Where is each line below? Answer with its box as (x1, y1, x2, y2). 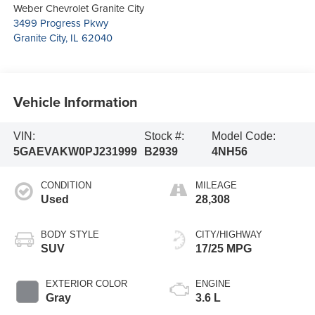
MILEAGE (195, 180, 237, 191)
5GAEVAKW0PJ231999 (13, 146, 137, 158)
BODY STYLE (40, 229, 99, 240)
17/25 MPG (195, 243, 252, 255)
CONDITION (40, 180, 91, 191)
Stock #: (143, 130, 184, 143)
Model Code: (211, 130, 276, 143)
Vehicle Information (13, 91, 138, 112)
